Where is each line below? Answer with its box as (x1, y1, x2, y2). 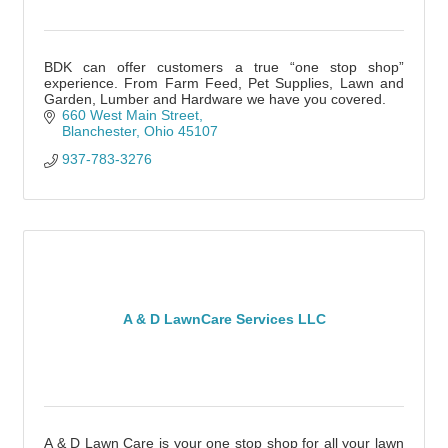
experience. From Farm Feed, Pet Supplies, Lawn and (44, 75, 404, 91)
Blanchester (61, 123, 136, 139)
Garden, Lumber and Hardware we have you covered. (44, 91, 386, 107)
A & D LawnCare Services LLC (122, 310, 326, 327)
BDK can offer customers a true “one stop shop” (44, 59, 404, 75)
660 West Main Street (61, 107, 199, 123)
